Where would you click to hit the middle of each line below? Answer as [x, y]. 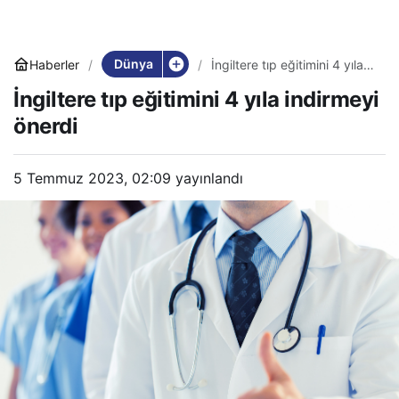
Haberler [54, 64]
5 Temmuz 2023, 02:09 [92, 179]
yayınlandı [207, 179]
